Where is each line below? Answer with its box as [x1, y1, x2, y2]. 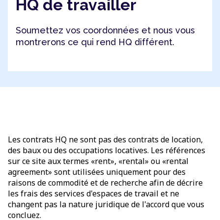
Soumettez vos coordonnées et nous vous [16, 25, 195, 35]
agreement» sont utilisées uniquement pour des [8, 166, 186, 177]
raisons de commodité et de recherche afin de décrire [8, 177, 203, 188]
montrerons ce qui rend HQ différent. [16, 37, 174, 47]
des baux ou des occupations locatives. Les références [8, 145, 205, 156]
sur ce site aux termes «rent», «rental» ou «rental [8, 156, 189, 166]
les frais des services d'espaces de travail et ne [8, 188, 179, 199]
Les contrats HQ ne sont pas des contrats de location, [8, 134, 203, 145]
